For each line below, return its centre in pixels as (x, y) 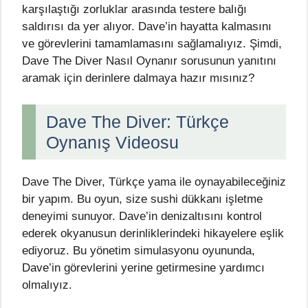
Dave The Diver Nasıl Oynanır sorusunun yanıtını (149, 61)
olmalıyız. (47, 285)
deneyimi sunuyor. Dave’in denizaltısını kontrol (142, 216)
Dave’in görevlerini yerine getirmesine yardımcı (143, 267)
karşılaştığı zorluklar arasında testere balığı (134, 10)
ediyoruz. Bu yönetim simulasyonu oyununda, (139, 250)
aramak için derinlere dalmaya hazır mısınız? (138, 78)
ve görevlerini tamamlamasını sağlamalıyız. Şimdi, (152, 44)
